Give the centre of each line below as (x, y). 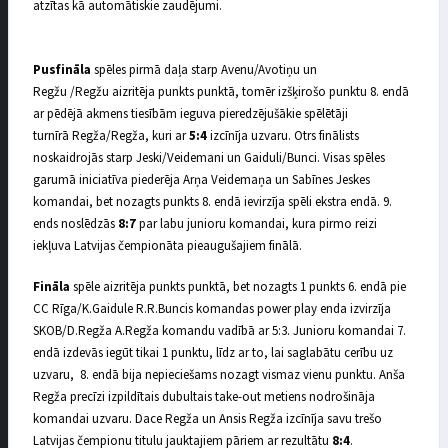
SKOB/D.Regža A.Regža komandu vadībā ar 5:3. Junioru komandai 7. (219, 331)
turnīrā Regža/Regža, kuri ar (111, 135)
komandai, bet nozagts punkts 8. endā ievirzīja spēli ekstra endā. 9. (212, 201)
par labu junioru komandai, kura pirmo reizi (256, 223)
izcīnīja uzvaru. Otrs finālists (284, 135)
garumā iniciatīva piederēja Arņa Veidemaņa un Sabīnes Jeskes (201, 179)
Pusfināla (62, 69)
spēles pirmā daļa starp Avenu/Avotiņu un (204, 69)
